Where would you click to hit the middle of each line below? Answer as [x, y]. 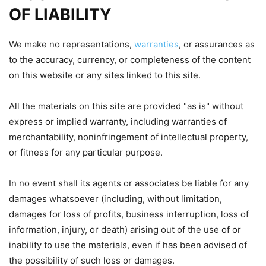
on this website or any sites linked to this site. [105, 75]
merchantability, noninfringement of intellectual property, [129, 137]
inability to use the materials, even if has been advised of [128, 245]
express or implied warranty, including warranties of [118, 121]
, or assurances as [217, 44]
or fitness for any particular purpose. [86, 152]
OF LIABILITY [60, 15]
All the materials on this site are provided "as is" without [126, 106]
